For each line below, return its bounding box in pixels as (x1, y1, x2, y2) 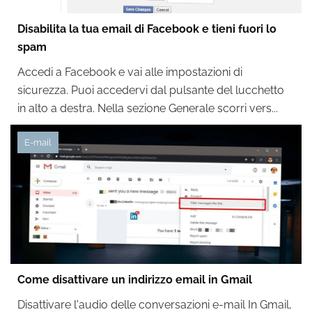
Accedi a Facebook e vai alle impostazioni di (17, 65, 242, 79)
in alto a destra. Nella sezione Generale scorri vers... (17, 102, 278, 115)
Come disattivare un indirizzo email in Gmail (17, 273, 252, 286)
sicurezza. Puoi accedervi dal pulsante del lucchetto (17, 84, 284, 97)
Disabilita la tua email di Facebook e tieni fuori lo (17, 22, 276, 36)
